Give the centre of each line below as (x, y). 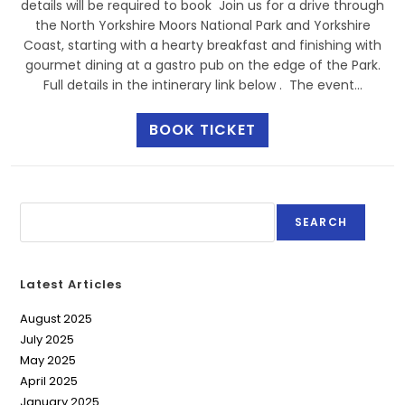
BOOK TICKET (202, 130)
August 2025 (57, 319)
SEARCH (321, 222)
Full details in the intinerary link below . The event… (202, 85)
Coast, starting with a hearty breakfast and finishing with (202, 45)
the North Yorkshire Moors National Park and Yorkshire (202, 25)
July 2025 (47, 339)
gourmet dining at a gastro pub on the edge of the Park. (202, 65)
